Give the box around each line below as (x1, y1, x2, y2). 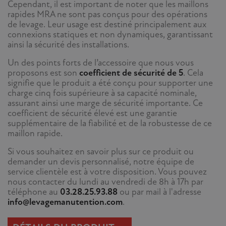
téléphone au (8, 186, 58, 198)
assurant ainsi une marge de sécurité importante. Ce (8, 97, 203, 109)
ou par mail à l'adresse (118, 186, 201, 198)
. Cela (183, 67, 203, 79)
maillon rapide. (8, 128, 63, 140)
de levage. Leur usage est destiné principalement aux (8, 19, 206, 31)
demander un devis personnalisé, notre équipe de (8, 156, 194, 168)
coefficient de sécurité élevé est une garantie (8, 107, 177, 120)
